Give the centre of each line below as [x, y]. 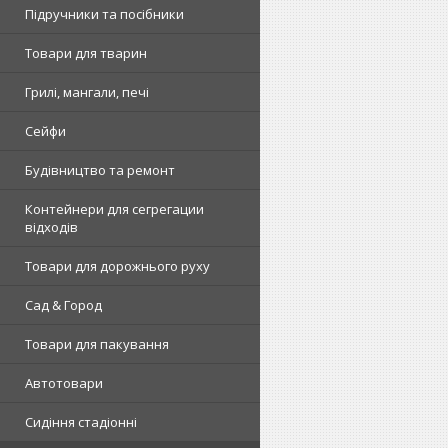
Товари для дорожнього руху [117, 265]
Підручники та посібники [104, 13]
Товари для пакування [97, 343]
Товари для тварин [86, 52]
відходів [51, 226]
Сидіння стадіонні [81, 421]
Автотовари [64, 382]
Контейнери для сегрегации [114, 208]
